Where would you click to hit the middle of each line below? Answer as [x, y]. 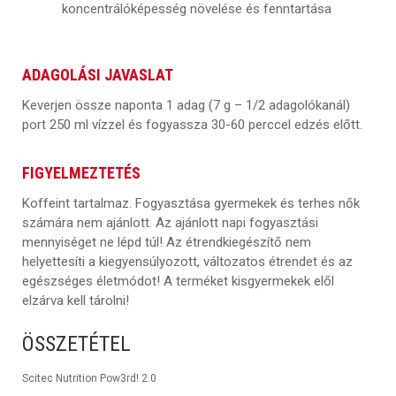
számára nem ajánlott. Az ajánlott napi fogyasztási [170, 222]
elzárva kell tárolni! [76, 300]
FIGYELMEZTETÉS [81, 172]
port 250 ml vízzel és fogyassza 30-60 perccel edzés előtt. [192, 124]
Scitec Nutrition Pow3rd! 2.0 [89, 378]
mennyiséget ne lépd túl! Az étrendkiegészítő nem [167, 242]
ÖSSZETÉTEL [76, 343]
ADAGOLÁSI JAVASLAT [98, 74]
